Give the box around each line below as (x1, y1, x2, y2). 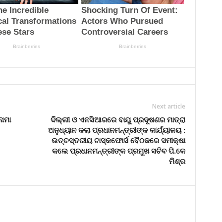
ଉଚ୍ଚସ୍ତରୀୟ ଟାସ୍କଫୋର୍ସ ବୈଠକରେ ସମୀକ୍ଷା (51, 135, 185, 145)
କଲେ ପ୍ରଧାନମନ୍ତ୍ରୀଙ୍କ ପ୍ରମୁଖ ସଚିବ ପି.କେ (52, 145, 185, 156)
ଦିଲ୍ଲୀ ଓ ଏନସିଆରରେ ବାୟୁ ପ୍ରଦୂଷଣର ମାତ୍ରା (50, 114, 185, 124)
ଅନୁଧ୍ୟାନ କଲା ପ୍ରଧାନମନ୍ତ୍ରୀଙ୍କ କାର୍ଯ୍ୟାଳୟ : (48, 124, 185, 135)
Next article (152, 102, 185, 111)
